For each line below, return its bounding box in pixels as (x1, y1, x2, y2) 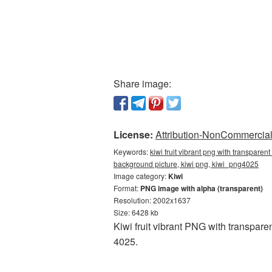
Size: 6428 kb (114, 207, 158, 217)
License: (114, 127, 153, 141)
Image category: (114, 171, 168, 181)
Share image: (114, 76, 171, 90)
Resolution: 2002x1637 (114, 195, 191, 205)
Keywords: (114, 146, 150, 157)
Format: (114, 183, 140, 193)
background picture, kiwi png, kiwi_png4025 (114, 158, 259, 169)
